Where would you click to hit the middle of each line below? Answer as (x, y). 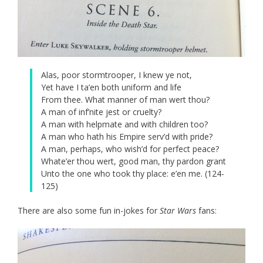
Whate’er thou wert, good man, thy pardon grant (134, 161)
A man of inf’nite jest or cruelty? (101, 112)
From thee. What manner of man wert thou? (125, 100)
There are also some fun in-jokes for (89, 211)
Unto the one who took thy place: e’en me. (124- (133, 174)
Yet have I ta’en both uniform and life (111, 87)
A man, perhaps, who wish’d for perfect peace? (130, 149)
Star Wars (179, 211)
